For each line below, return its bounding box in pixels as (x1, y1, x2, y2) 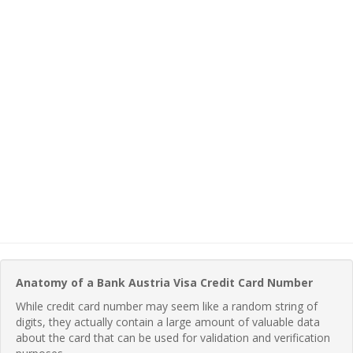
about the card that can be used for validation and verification (16, 329, 330, 345)
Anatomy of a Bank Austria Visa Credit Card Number (16, 274, 313, 290)
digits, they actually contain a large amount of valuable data (16, 314, 320, 329)
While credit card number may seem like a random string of (16, 298, 318, 314)
